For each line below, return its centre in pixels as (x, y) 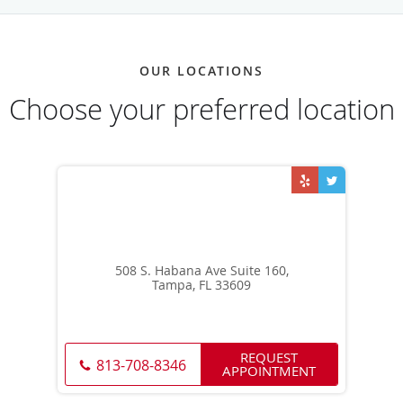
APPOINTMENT (269, 371)
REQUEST (269, 358)
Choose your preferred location (201, 110)
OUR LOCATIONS (201, 71)
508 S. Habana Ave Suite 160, (201, 271)
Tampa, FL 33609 (201, 285)
